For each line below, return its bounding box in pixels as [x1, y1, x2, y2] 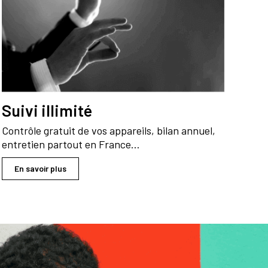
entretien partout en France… [1, 138, 140, 151]
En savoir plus [14, 163, 66, 174]
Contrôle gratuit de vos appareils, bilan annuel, [1, 124, 215, 138]
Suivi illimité [1, 100, 92, 120]
